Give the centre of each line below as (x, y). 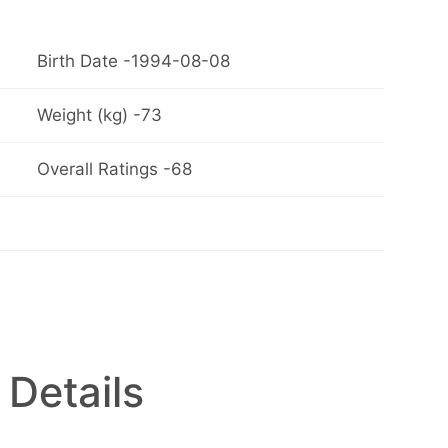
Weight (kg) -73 (99, 115)
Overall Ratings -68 (114, 169)
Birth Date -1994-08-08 (133, 61)
